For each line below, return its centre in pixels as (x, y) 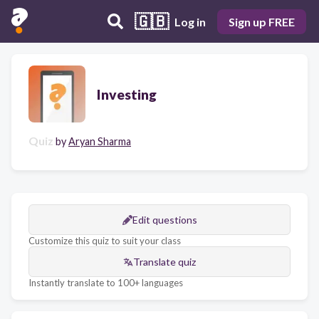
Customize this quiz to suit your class (105, 241)
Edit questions (164, 220)
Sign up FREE (262, 21)
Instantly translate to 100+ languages (106, 283)
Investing (127, 94)
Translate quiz (164, 262)
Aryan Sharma (100, 141)
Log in (190, 21)
